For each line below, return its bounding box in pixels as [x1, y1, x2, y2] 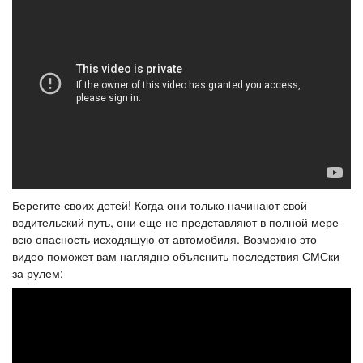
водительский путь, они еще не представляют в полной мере [12, 214, 339, 231]
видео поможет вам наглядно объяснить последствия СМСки [12, 248, 340, 265]
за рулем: [12, 265, 63, 282]
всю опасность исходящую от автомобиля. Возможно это [12, 231, 317, 248]
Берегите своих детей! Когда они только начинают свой [12, 197, 307, 214]
